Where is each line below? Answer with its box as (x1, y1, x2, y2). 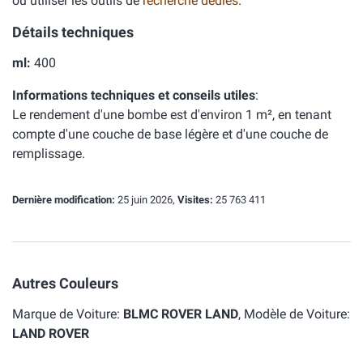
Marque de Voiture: (12, 306, 123, 322)
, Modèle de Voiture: (238, 306, 350, 322)
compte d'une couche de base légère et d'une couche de (12, 126, 328, 142)
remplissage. (12, 146, 85, 161)
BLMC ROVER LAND (123, 306, 238, 322)
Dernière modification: (12, 194, 115, 206)
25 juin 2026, (115, 194, 177, 206)
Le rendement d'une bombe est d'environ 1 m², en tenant (12, 107, 331, 122)
